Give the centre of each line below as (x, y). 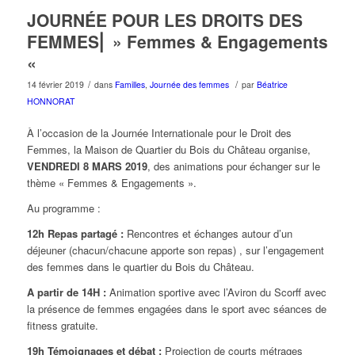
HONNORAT (50, 101)
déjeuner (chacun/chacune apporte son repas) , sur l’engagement (175, 250)
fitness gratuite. (62, 325)
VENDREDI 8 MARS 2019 (87, 166)
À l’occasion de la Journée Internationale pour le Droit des (159, 132)
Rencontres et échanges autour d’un (209, 233)
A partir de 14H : (68, 292)
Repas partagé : (87, 233)
